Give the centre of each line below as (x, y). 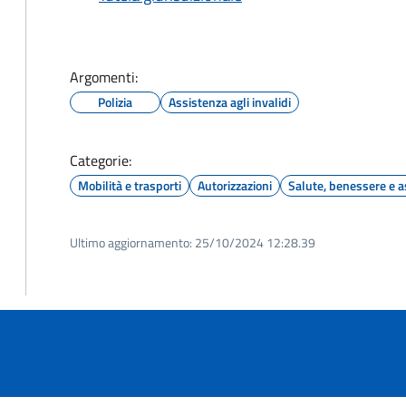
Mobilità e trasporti (130, 185)
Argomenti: (104, 77)
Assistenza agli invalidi (230, 102)
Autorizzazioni (235, 185)
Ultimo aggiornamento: (131, 242)
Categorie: (101, 160)
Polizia (115, 102)
